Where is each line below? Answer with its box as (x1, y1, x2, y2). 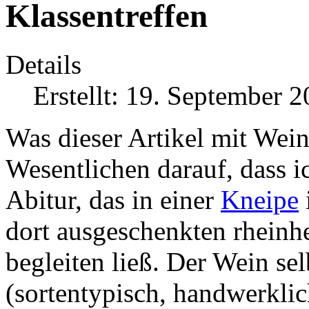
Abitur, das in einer (6, 185, 221, 215)
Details (6, 50, 81, 80)
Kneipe (221, 185, 299, 215)
